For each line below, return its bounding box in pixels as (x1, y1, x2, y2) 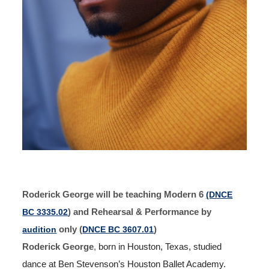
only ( (56, 225, 83, 235)
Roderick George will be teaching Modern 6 (22, 190, 207, 200)
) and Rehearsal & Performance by (68, 207, 212, 217)
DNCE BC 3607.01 (82, 225, 154, 235)
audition (22, 225, 57, 235)
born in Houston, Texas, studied (96, 242, 222, 252)
